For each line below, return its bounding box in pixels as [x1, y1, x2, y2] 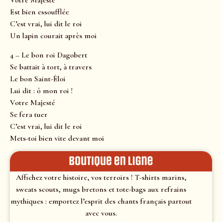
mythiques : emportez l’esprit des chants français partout [10, 196, 192, 207]
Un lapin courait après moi [10, 31, 97, 41]
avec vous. [85, 208, 117, 219]
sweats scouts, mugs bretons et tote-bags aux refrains [15, 184, 186, 195]
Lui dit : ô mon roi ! [10, 85, 73, 96]
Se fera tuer [10, 109, 48, 119]
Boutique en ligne [69, 154, 153, 168]
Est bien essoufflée [10, 7, 69, 17]
